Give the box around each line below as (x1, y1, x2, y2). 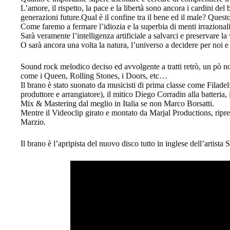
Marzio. (21, 117, 46, 126)
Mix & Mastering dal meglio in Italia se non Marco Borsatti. (21, 99, 214, 108)
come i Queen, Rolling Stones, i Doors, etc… (21, 71, 167, 80)
